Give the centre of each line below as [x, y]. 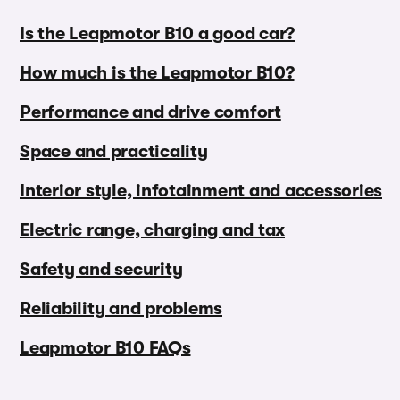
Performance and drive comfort [150, 112]
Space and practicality [114, 152]
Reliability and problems [121, 309]
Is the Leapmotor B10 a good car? [157, 34]
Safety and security [101, 270]
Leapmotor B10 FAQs [105, 348]
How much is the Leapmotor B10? [157, 73]
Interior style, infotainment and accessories [201, 191]
